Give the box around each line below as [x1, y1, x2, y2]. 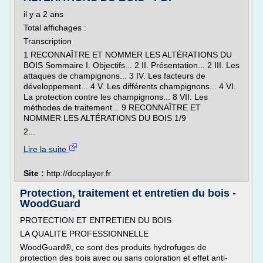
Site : [23, 168, 46, 178]
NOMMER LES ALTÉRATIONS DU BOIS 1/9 [23, 113, 186, 123]
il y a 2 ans [23, 9, 63, 19]
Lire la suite [23, 144, 69, 154]
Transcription [23, 36, 72, 46]
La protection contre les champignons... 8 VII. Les [23, 92, 208, 102]
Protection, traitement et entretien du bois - [20, 187, 236, 199]
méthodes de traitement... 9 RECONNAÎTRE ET [23, 103, 201, 112]
